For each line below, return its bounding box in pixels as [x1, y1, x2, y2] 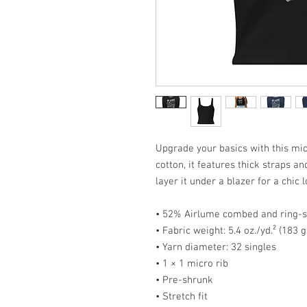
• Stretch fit [156, 291, 208, 303]
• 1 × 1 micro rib [156, 258, 228, 270]
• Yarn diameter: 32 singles [156, 241, 276, 254]
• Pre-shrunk [156, 274, 213, 286]
